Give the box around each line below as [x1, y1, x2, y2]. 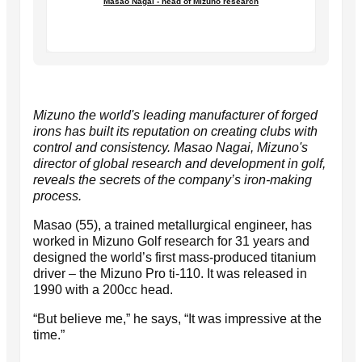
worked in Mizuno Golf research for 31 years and [33, 234, 309, 248]
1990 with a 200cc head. [33, 282, 173, 297]
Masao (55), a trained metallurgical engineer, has [33, 217, 312, 232]
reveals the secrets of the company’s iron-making [33, 172, 312, 187]
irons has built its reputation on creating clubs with [33, 124, 318, 138]
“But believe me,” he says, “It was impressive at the [33, 311, 322, 326]
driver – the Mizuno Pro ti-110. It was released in [33, 266, 307, 280]
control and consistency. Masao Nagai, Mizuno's [33, 140, 308, 154]
